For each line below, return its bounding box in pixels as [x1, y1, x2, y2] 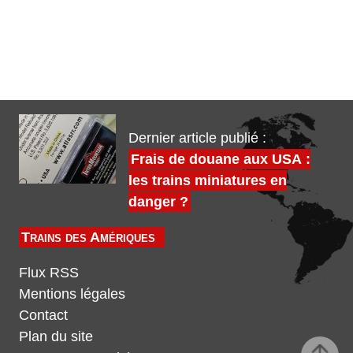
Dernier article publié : [128, 130, 266, 146]
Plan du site [19, 329, 93, 344]
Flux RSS [19, 265, 79, 281]
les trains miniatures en [128, 173, 287, 188]
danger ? [128, 194, 188, 210]
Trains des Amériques [21, 229, 155, 245]
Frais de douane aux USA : [130, 151, 310, 167]
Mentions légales [19, 286, 125, 302]
